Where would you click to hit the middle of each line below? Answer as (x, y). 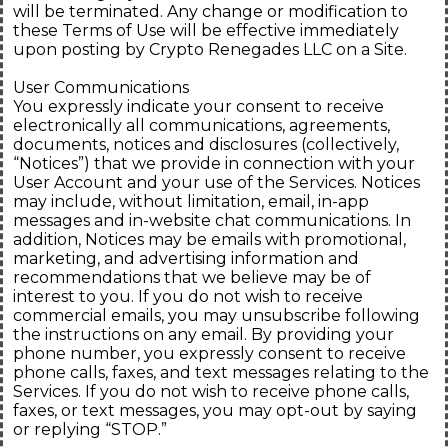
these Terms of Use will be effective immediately (206, 31)
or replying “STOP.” (90, 430)
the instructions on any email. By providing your (203, 335)
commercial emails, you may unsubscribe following (216, 316)
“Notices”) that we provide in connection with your (214, 164)
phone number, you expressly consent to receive (209, 354)
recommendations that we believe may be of (192, 278)
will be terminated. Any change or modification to (210, 12)
